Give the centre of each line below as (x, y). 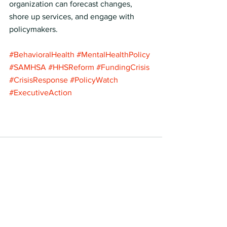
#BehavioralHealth (42, 54)
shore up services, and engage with (73, 16)
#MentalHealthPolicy (113, 54)
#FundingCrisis (123, 67)
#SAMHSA (28, 67)
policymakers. (33, 29)
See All (151, 211)
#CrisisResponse (39, 80)
